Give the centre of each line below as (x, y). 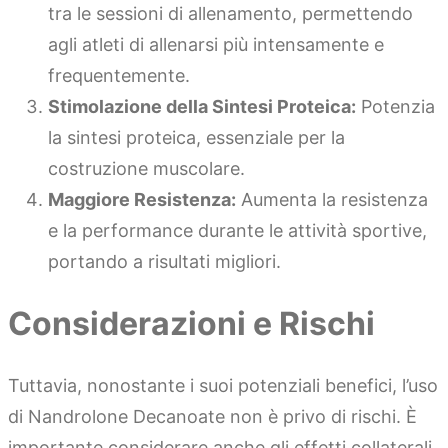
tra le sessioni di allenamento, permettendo (230, 13)
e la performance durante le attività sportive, (237, 230)
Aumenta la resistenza (332, 199)
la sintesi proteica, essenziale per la (196, 137)
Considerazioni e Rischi (191, 323)
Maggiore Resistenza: (142, 199)
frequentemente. (119, 75)
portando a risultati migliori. (164, 261)
